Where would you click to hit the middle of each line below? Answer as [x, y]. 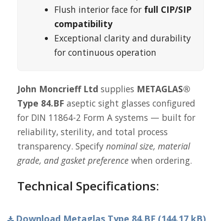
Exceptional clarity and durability [123, 38]
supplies [117, 89]
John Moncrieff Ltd [58, 89]
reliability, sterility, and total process [92, 132]
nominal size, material [148, 146]
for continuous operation [105, 52]
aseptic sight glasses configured [130, 103]
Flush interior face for [99, 9]
